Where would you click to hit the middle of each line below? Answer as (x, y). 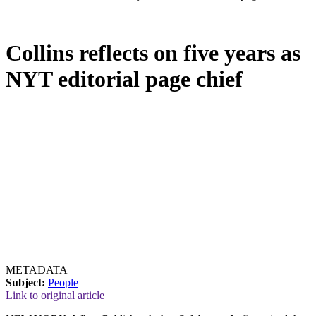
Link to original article (55, 295)
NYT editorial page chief (124, 79)
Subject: (25, 282)
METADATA (37, 269)
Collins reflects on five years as (153, 53)
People (63, 282)
